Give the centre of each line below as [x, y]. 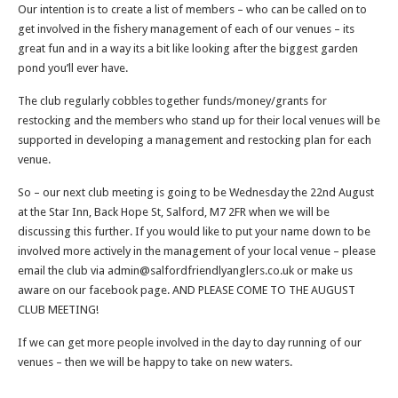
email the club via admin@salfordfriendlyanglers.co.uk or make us [185, 271]
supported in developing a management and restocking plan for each [195, 140]
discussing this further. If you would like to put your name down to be [194, 231]
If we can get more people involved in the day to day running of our [190, 342]
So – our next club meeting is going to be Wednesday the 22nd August [196, 192]
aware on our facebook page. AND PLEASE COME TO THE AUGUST [187, 290]
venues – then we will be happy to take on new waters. [155, 362]
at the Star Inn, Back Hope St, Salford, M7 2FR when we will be [174, 212]
